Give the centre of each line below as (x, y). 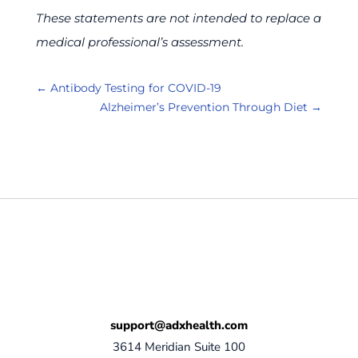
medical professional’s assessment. (139, 42)
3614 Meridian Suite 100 (179, 346)
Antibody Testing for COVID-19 (135, 88)
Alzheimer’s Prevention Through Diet (204, 107)
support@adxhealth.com (179, 326)
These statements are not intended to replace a (178, 18)
